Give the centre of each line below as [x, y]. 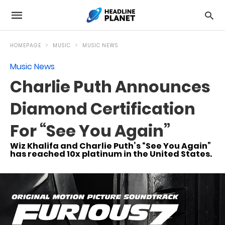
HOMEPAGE [26, 45]
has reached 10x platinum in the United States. [111, 154]
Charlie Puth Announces [110, 87]
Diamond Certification [103, 109]
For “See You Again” [90, 131]
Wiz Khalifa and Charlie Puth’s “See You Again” [110, 146]
